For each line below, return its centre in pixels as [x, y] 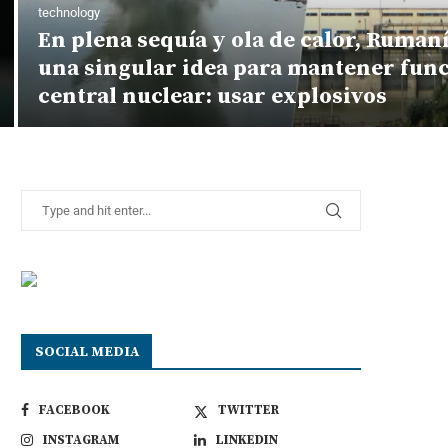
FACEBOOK [74, 409]
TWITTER [249, 409]
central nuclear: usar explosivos [212, 96]
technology [69, 12]
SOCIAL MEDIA [87, 351]
